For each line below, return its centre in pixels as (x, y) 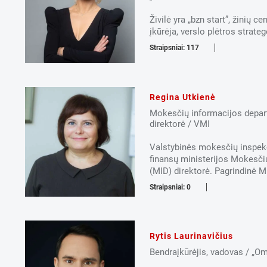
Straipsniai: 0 (170, 187)
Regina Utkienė (183, 97)
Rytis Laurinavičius (192, 236)
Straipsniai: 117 (175, 48)
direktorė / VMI (180, 124)
